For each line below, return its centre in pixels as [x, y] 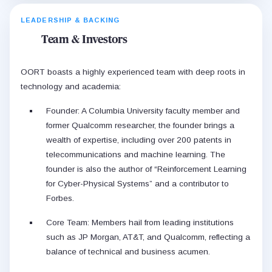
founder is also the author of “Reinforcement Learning [146, 169]
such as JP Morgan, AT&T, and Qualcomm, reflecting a [148, 237]
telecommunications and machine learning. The [136, 155]
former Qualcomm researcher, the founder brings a [140, 126]
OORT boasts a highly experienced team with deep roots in [133, 72]
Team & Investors [84, 40]
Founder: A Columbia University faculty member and [143, 111]
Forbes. [60, 199]
